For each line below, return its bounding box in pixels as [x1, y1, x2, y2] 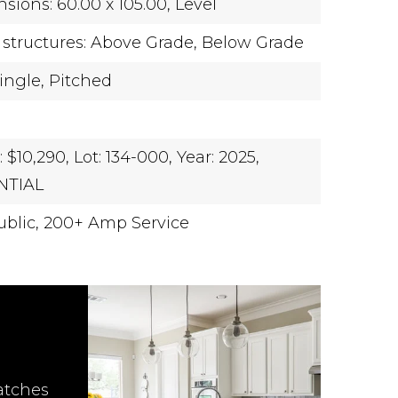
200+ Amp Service [44, 213, 190, 233]
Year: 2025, [177, 147, 260, 167]
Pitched [49, 71, 113, 91]
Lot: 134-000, [74, 147, 173, 167]
